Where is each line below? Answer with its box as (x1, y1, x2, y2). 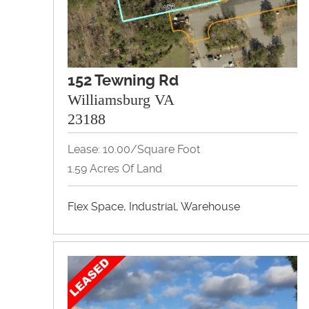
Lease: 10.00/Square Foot (68, 142, 200, 156)
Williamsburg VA (68, 90, 175, 108)
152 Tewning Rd (68, 71, 179, 89)
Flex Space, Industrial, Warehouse (68, 199, 240, 213)
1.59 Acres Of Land (68, 161, 162, 175)
